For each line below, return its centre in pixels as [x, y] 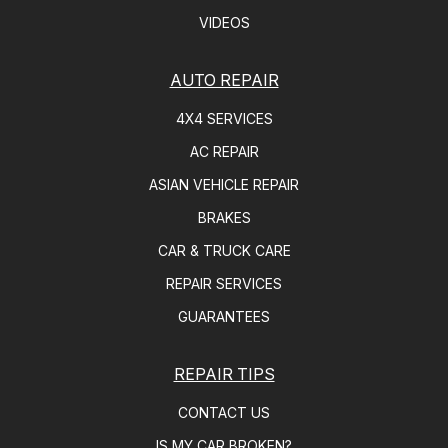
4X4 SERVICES [224, 119]
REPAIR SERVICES [224, 284]
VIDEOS [224, 23]
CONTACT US [224, 413]
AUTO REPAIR [224, 80]
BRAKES [224, 218]
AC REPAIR [224, 152]
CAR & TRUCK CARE [224, 251]
